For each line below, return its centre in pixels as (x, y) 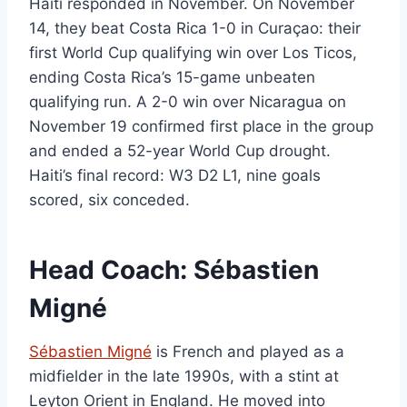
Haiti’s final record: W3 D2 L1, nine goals (175, 176)
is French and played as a (248, 352)
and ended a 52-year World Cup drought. (180, 151)
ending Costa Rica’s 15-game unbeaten (172, 78)
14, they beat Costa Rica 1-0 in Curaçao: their (195, 29)
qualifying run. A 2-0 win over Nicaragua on (188, 102)
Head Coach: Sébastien (174, 270)
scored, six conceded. (109, 200)
